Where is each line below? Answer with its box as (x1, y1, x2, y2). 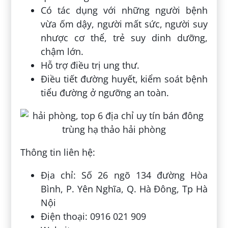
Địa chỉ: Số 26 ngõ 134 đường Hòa (41, 169, 208, 182)
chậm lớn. (41, 45, 84, 58)
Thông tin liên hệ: (20, 146, 96, 159)
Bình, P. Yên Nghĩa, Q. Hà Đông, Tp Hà (41, 183, 208, 195)
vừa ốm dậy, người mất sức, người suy (41, 18, 208, 31)
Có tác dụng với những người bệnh (41, 4, 208, 17)
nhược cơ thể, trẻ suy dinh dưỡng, (41, 32, 208, 44)
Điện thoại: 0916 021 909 (41, 210, 147, 223)
